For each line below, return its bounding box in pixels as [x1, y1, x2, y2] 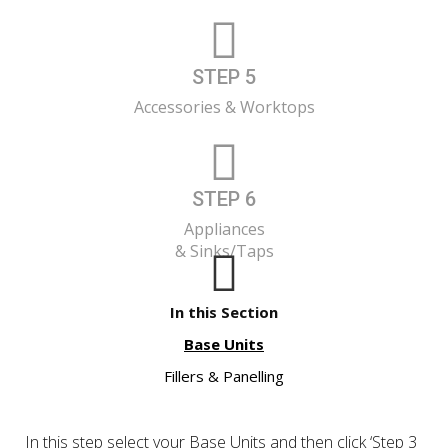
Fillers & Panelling [164, 366, 284, 387]
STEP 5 [192, 65, 256, 90]
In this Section [170, 302, 278, 323]
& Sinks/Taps [174, 240, 274, 263]
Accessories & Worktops [133, 96, 315, 119]
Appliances [183, 218, 265, 241]
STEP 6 [192, 187, 256, 212]
